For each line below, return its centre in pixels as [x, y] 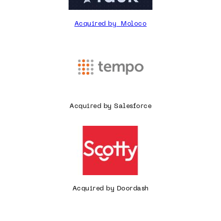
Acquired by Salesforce [110, 106]
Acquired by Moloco [110, 24]
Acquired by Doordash [110, 189]
